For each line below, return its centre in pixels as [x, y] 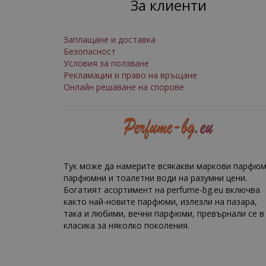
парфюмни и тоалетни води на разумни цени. [155, 178]
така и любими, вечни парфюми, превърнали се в [164, 213]
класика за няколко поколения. [126, 225]
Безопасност [90, 51]
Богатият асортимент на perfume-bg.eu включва [162, 189]
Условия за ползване [106, 63]
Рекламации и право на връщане [130, 75]
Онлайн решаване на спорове [124, 87]
